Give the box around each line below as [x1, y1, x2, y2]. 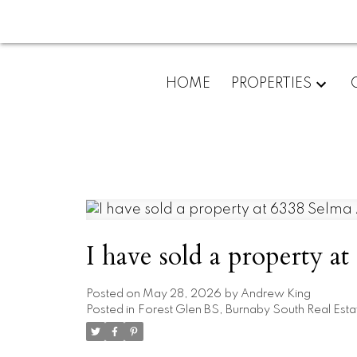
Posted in [85, 304, 135, 316]
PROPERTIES [230, 76, 312, 91]
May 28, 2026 [142, 288, 222, 300]
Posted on [85, 288, 143, 300]
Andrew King [240, 288, 311, 300]
